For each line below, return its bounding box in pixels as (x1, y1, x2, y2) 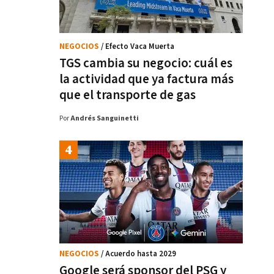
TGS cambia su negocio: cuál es (59, 55, 232, 72)
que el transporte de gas (59, 87, 196, 103)
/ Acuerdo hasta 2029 (101, 249, 176, 259)
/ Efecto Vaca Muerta (101, 42, 174, 52)
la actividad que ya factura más (59, 71, 234, 87)
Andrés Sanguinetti (70, 114, 139, 123)
